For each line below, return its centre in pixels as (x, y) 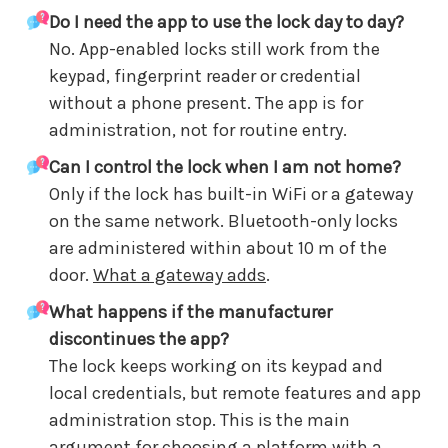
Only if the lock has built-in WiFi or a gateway (231, 194)
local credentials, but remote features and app (235, 393)
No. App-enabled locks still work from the (214, 49)
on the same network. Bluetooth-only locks (223, 221)
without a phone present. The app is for (206, 103)
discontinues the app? (139, 339)
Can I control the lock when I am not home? (225, 167)
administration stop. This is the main (199, 420)
